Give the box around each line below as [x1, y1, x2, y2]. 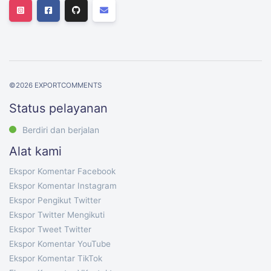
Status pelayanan [9, 101, 108, 116]
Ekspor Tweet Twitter [9, 224, 91, 234]
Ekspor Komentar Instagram [9, 181, 117, 191]
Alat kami [9, 144, 62, 158]
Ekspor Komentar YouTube [9, 239, 111, 249]
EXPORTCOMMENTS [33, 81, 102, 90]
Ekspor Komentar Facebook [9, 166, 116, 176]
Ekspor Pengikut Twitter [9, 195, 101, 205]
